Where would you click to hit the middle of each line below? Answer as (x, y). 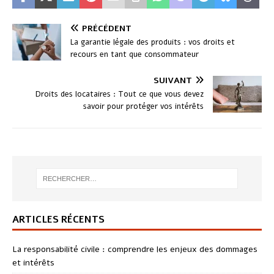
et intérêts (33, 263)
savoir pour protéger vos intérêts (143, 106)
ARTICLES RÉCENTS (58, 220)
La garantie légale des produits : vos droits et (153, 42)
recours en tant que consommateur (135, 54)
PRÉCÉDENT (107, 28)
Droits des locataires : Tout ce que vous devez (120, 94)
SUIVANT (173, 80)
